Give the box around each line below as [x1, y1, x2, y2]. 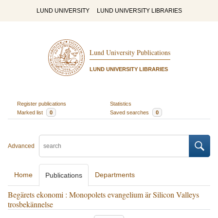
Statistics [110, 100, 131, 107]
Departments [95, 171, 135, 179]
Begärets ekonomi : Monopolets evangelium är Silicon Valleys [8, 189, 199, 200]
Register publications [17, 100, 66, 107]
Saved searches [110, 109, 150, 115]
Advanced [8, 143, 35, 149]
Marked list [17, 109, 44, 115]
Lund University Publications [89, 48, 170, 57]
